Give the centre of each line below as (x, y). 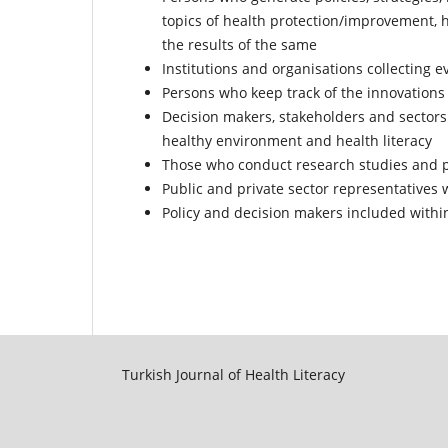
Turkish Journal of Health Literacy (233, 374)
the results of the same (239, 44)
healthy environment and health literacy (297, 140)
